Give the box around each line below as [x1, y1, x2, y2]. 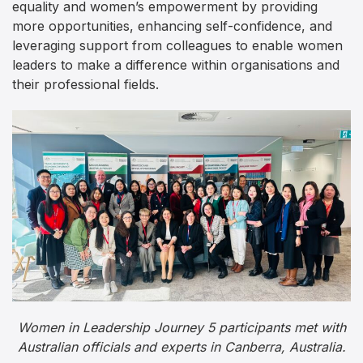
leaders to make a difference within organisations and [12, 56, 340, 73]
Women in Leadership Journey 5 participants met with [17, 319, 346, 336]
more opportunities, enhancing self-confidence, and [12, 17, 332, 34]
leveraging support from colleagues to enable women [12, 36, 343, 53]
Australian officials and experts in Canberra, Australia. [17, 339, 346, 356]
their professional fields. [12, 75, 159, 92]
